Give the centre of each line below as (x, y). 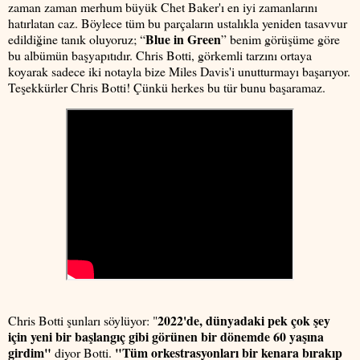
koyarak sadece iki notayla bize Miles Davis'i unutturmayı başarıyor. (179, 71)
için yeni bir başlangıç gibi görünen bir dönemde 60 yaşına (166, 336)
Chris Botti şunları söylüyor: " (83, 320)
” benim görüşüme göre (280, 39)
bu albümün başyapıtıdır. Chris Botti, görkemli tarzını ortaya (160, 55)
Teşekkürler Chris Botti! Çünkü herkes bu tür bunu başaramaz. (167, 87)
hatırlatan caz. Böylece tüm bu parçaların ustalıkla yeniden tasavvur (178, 22)
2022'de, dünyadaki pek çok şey (244, 320)
